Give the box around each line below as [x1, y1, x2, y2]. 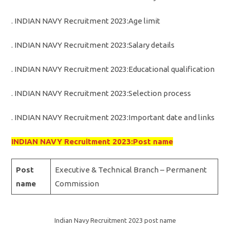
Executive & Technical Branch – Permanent [54, 165, 207, 174]
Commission [54, 179, 99, 188]
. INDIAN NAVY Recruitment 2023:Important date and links [11, 112, 215, 122]
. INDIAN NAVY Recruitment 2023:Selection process [11, 88, 191, 98]
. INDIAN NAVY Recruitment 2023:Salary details [11, 40, 175, 49]
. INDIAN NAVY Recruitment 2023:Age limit [11, 16, 161, 25]
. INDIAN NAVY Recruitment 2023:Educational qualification [11, 64, 215, 73]
